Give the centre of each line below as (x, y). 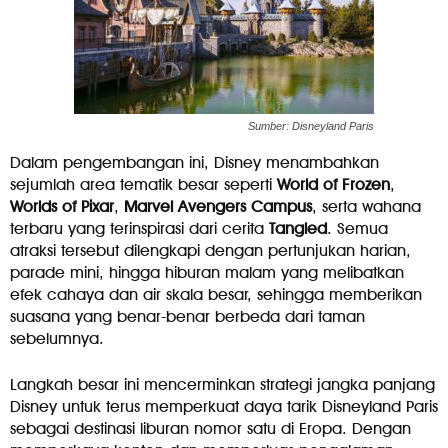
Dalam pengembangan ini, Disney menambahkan (194, 162)
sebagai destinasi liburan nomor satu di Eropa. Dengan (210, 428)
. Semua (357, 228)
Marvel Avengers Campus (218, 206)
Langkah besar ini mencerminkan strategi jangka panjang (222, 384)
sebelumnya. (57, 338)
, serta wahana (366, 206)
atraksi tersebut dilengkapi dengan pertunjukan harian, (210, 250)
